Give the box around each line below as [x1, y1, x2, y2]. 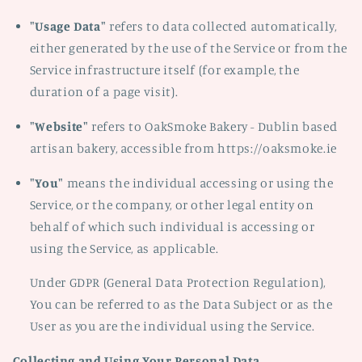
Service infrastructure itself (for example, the [29, 62, 300, 78]
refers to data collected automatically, [106, 19, 337, 34]
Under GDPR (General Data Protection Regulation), [29, 275, 326, 291]
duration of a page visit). [29, 84, 179, 99]
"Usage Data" [29, 19, 107, 34]
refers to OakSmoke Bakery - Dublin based [88, 118, 338, 134]
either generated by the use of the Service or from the [29, 40, 347, 56]
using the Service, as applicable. [29, 240, 219, 256]
